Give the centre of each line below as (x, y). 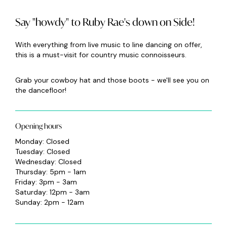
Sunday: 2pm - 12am (50, 202)
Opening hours (39, 126)
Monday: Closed (42, 141)
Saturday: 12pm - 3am (52, 192)
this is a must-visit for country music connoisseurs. (102, 55)
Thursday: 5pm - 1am (51, 172)
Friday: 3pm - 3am (46, 182)
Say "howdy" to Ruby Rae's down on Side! (105, 22)
